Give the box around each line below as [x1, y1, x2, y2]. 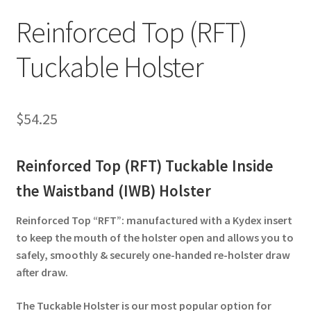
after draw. [15, 265, 68, 280]
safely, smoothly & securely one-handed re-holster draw [15, 248, 290, 262]
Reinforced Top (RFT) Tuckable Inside [15, 155, 274, 176]
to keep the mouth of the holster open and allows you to [15, 230, 294, 245]
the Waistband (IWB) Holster [15, 180, 215, 201]
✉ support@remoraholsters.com [15, 6, 174, 20]
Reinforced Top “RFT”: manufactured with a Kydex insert [15, 213, 292, 228]
